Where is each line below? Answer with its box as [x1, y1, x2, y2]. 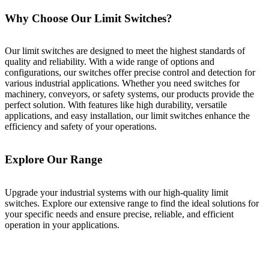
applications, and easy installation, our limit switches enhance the [5, 110, 250, 121]
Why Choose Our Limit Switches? [5, 11, 172, 25]
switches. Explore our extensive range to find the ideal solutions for [5, 198, 259, 208]
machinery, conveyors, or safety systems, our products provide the [5, 89, 254, 100]
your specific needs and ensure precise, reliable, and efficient [5, 208, 234, 219]
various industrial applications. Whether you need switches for [5, 78, 240, 89]
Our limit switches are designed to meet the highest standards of [5, 46, 245, 56]
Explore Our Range [5, 153, 102, 166]
